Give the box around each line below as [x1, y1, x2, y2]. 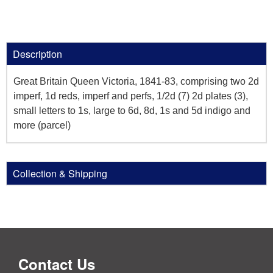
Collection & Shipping [13, 166, 107, 180]
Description [13, 46, 62, 61]
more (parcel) [13, 119, 71, 130]
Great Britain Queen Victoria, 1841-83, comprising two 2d [13, 76, 259, 87]
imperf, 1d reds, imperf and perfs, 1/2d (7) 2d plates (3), [13, 90, 248, 101]
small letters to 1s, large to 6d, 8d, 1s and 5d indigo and [13, 105, 250, 116]
